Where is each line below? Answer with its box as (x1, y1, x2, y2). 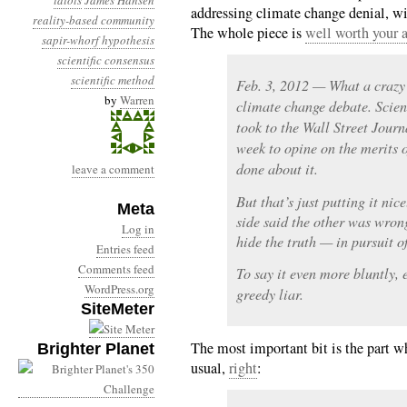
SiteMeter (81, 300, 154, 318)
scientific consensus (57, 52, 154, 68)
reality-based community (33, 12, 154, 28)
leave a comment (72, 161, 154, 177)
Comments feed (78, 261, 154, 277)
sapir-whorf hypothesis (42, 32, 154, 48)
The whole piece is (191, 23, 305, 43)
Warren (120, 92, 154, 108)
